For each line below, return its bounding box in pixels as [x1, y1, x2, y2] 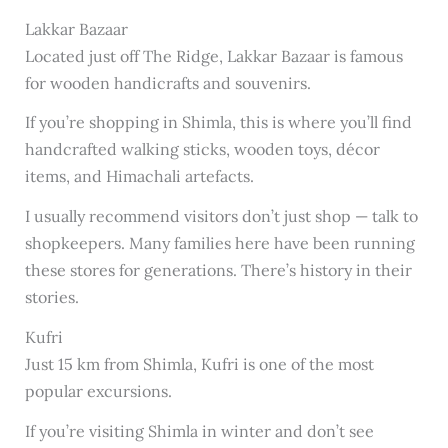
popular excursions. [24, 381, 172, 402]
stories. [24, 287, 79, 308]
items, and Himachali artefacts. [24, 166, 254, 187]
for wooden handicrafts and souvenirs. [24, 72, 311, 93]
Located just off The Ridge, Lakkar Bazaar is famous [24, 45, 403, 66]
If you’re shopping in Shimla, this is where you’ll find [24, 112, 412, 133]
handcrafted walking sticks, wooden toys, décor [24, 139, 380, 160]
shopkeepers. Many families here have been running [24, 233, 415, 254]
